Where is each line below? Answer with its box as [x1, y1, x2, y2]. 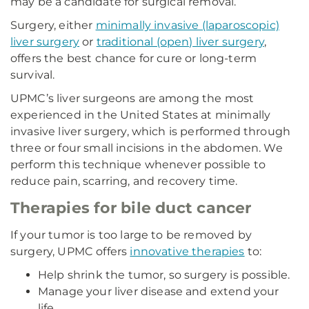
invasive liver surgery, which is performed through [10, 125, 291, 138]
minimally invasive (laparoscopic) [95, 19, 279, 32]
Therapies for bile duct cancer [10, 199, 252, 217]
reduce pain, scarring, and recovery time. [10, 175, 238, 188]
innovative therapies [130, 245, 245, 258]
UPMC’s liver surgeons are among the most [10, 92, 255, 105]
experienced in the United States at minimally [10, 108, 271, 121]
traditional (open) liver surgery [96, 35, 264, 48]
